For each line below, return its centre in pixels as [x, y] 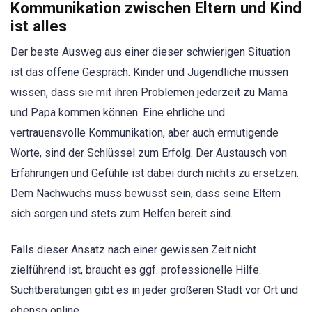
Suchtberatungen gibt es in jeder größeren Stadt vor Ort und [154, 290]
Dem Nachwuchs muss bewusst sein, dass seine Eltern [146, 193]
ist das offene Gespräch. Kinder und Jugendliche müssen [149, 72]
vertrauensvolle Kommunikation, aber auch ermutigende [145, 132]
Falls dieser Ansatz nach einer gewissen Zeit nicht [133, 249]
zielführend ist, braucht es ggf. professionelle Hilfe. [136, 270]
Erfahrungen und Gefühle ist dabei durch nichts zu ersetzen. [155, 173]
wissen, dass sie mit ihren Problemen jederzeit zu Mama [149, 92]
